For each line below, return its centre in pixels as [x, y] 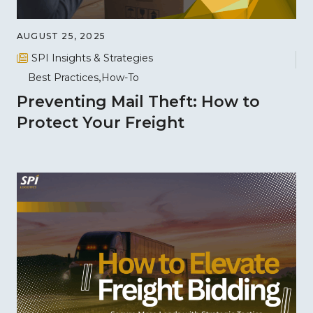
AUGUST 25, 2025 [61, 36]
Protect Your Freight [101, 123]
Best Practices [63, 78]
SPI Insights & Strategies [92, 58]
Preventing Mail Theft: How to [138, 102]
